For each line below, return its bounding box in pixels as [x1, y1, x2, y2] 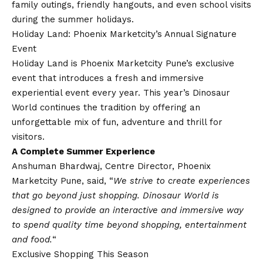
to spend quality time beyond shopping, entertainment [12, 220, 247, 231]
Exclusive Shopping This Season [12, 249, 149, 260]
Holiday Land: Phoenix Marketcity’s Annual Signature [12, 29, 237, 40]
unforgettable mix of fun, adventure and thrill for [12, 117, 222, 128]
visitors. [12, 131, 45, 143]
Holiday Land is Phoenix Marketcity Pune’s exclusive [12, 58, 234, 69]
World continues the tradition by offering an [12, 102, 200, 113]
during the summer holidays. [12, 14, 134, 25]
